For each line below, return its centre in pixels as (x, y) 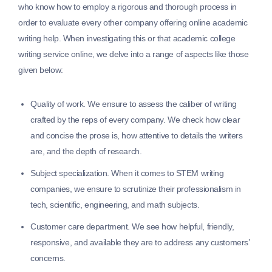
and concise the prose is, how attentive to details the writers (137, 136)
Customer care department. (81, 227)
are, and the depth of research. (86, 151)
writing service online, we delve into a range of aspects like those (134, 54)
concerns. (48, 258)
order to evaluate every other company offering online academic (133, 23)
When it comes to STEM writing (168, 173)
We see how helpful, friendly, (183, 227)
